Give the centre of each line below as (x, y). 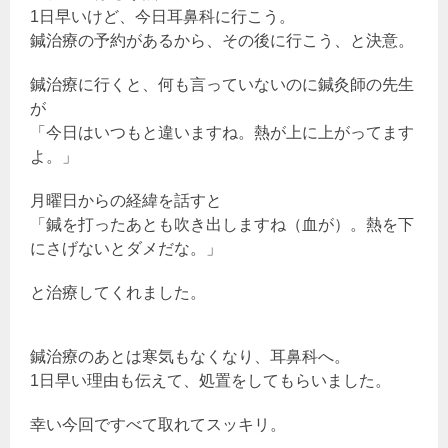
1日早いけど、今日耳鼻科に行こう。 (162, 17)
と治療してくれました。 (118, 293)
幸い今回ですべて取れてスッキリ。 (158, 425)
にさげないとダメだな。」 (126, 249)
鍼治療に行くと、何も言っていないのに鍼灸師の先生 (222, 85)
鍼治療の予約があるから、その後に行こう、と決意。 (222, 41)
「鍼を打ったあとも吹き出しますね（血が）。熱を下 (222, 225)
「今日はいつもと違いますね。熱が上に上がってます (222, 133)
